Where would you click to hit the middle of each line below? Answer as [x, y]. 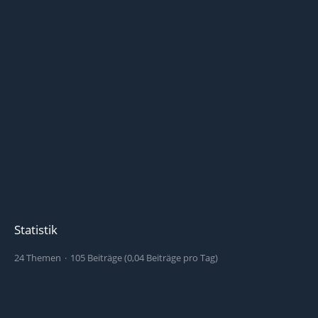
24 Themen [38, 258]
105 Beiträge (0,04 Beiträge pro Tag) [144, 258]
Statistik [36, 230]
